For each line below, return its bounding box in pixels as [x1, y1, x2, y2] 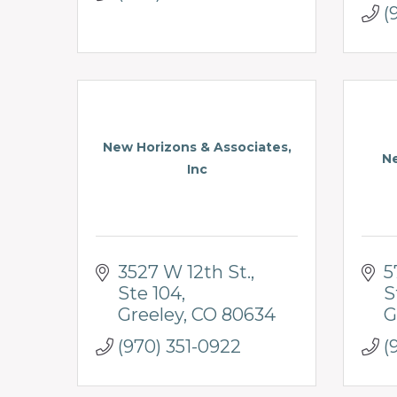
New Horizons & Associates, [102, 139, 292, 156]
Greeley [118, 303, 183, 325]
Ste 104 [118, 282, 182, 304]
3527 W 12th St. [118, 261, 251, 283]
